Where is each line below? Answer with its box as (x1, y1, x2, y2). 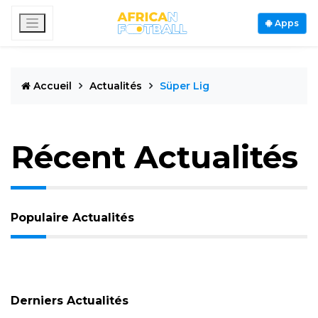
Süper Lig (160, 79, 209, 92)
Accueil (31, 79, 75, 92)
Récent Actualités (11, 138, 298, 176)
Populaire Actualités (11, 211, 134, 224)
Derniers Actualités (11, 294, 128, 307)
